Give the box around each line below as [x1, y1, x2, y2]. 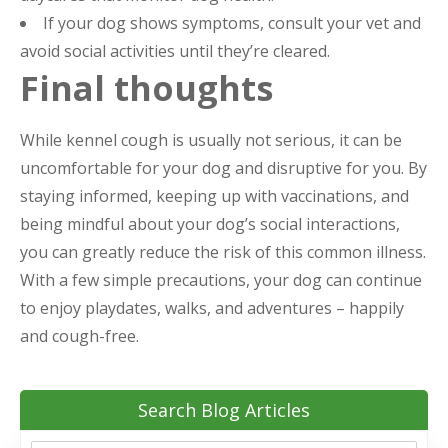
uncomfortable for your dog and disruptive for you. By [20, 157, 427, 180]
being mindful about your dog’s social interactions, [20, 213, 400, 236]
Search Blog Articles [138, 398, 310, 423]
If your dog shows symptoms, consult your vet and [43, 12, 421, 35]
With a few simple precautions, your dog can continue [20, 269, 422, 292]
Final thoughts [20, 65, 273, 112]
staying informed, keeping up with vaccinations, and [20, 185, 409, 208]
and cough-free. [20, 325, 139, 348]
